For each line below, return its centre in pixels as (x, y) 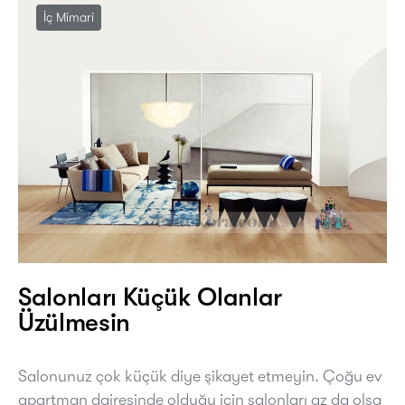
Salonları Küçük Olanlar (150, 298)
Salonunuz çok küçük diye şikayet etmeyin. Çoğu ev (200, 377)
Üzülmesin (74, 323)
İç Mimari (69, 18)
